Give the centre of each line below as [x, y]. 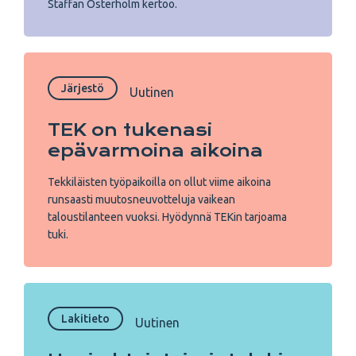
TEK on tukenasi [130, 130]
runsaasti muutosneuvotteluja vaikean [141, 199]
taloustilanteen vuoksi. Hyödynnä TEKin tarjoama [167, 217]
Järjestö [83, 88]
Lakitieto [85, 319]
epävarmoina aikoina [155, 151]
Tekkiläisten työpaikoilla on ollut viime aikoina [159, 182]
